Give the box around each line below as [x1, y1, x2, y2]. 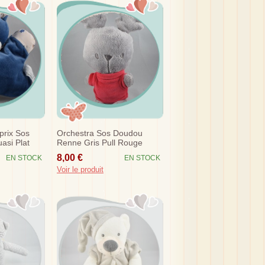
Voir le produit [57, 164, 104, 174]
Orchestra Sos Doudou [57, 128, 143, 138]
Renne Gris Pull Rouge [57, 138, 143, 148]
